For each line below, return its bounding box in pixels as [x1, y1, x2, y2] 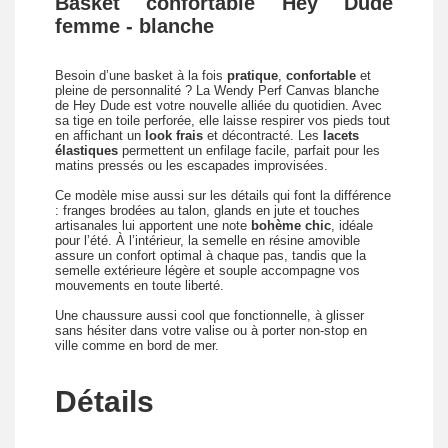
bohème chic [251, 218, 331, 234]
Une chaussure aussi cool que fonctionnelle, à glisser [55, 308, 364, 324]
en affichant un [55, 128, 145, 144]
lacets [323, 128, 359, 144]
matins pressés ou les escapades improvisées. [55, 158, 328, 174]
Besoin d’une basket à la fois [55, 68, 227, 84]
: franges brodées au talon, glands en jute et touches [55, 203, 360, 219]
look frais [145, 128, 203, 144]
